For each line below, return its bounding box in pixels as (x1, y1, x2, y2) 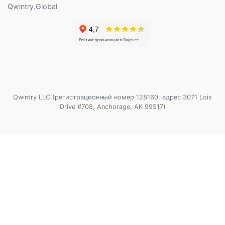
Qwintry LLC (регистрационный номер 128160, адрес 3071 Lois (13, 93, 212, 101)
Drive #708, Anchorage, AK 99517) (59, 103, 166, 111)
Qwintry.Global (8, 2, 57, 11)
